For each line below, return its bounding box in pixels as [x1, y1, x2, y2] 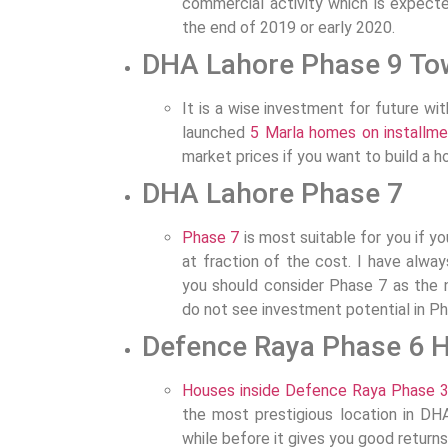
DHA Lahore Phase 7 [142, 176, 403, 210]
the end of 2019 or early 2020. [182, 17, 395, 37]
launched [182, 122, 251, 142]
